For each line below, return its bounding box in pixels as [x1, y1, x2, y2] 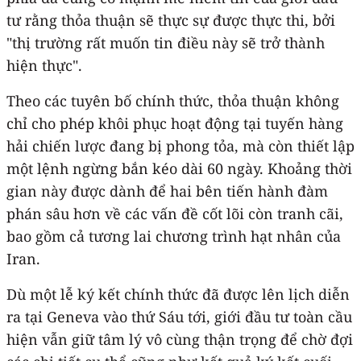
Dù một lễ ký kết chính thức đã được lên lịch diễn [6, 284, 350, 304]
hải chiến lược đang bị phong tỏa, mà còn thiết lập [6, 135, 355, 156]
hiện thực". [6, 55, 82, 75]
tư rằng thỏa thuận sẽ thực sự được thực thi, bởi [6, 10, 335, 30]
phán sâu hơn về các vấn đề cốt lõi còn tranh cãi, [6, 203, 343, 223]
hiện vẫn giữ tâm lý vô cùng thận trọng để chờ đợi [6, 329, 353, 349]
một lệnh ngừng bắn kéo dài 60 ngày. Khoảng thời [6, 158, 352, 178]
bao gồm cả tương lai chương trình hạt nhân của [6, 226, 341, 246]
